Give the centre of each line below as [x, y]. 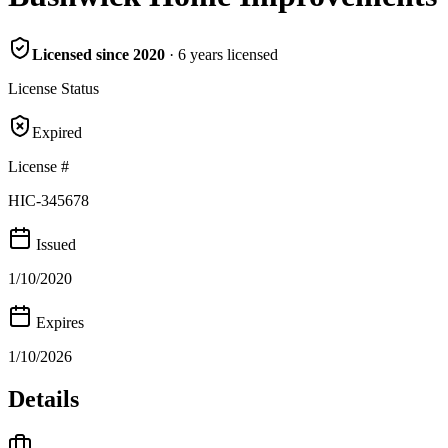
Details [43, 398]
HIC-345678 [48, 200]
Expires [58, 322]
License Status [53, 88]
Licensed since [82, 54]
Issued [54, 244]
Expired [57, 132]
